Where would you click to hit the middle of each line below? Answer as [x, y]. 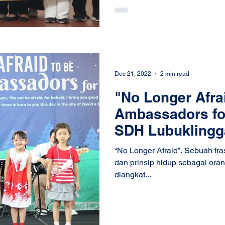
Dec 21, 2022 [133, 74]
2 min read [175, 74]
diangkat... [133, 175]
